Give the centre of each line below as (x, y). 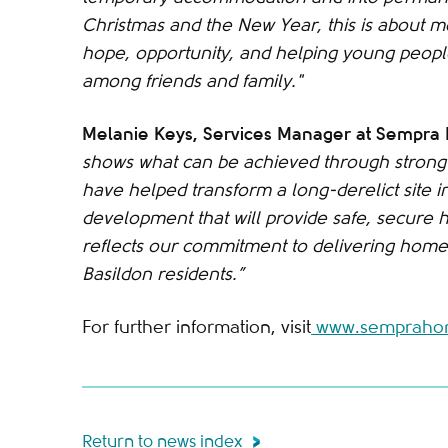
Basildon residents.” (162, 274)
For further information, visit (196, 327)
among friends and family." (192, 81)
